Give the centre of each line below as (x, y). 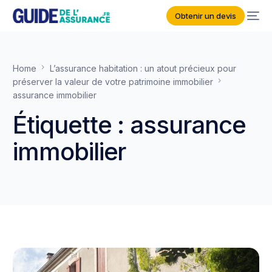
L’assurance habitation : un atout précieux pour (143, 68)
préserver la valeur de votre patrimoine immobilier (113, 82)
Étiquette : (72, 125)
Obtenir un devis (206, 16)
